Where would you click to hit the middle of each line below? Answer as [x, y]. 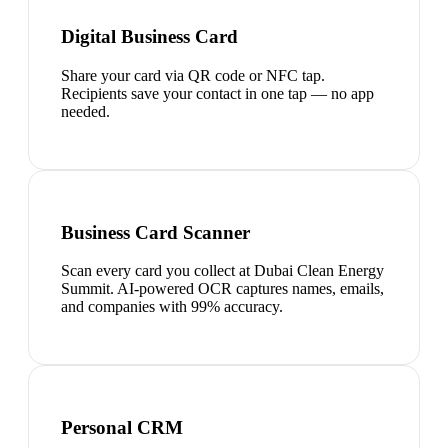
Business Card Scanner [155, 232]
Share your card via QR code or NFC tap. [193, 75]
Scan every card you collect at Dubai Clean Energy [222, 271]
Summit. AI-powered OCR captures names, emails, [222, 289]
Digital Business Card [149, 37]
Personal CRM [122, 427]
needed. [85, 111]
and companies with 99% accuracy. [172, 307]
